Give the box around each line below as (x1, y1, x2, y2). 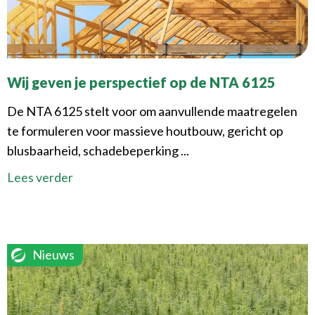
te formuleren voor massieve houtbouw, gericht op (7, 123, 283, 139)
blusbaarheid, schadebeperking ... (7, 143, 189, 159)
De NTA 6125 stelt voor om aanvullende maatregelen (7, 103, 297, 120)
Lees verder (7, 169, 73, 186)
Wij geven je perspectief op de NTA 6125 (7, 74, 276, 91)
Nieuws (32, 247, 75, 262)
